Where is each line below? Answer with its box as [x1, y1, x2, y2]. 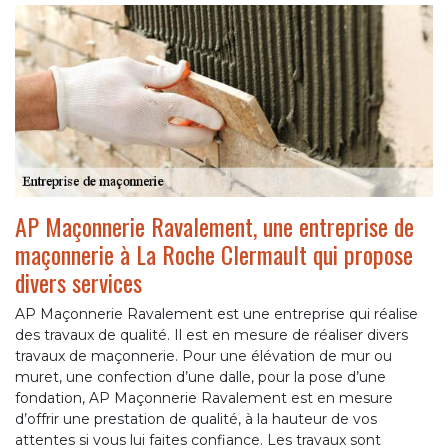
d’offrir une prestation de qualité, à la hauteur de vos [15, 410, 377, 429]
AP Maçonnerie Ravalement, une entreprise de [15, 208, 414, 245]
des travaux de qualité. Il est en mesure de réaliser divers [15, 326, 408, 345]
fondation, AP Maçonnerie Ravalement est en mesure [15, 389, 393, 408]
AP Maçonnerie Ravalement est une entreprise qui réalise [15, 305, 418, 324]
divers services [15, 264, 142, 301]
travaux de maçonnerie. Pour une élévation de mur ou [15, 347, 392, 366]
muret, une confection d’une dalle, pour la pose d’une [15, 368, 386, 387]
